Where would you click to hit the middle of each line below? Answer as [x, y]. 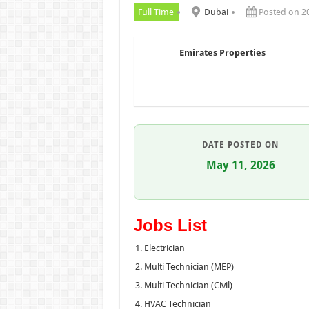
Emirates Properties [222, 52]
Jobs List [170, 225]
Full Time [156, 12]
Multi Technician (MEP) [189, 266]
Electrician [164, 248]
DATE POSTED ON [240, 144]
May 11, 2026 [240, 165]
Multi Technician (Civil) [188, 285]
